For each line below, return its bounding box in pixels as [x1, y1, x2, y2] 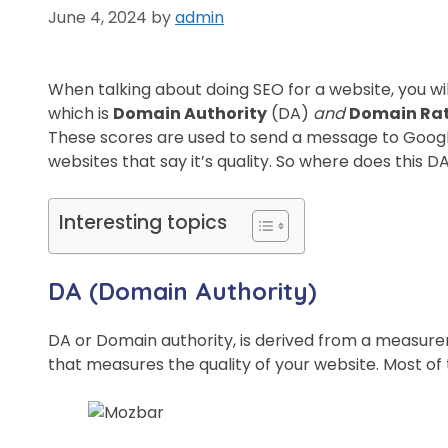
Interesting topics [59, 208, 227, 236]
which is [48, 101, 113, 125]
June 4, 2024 [48, 5, 147, 29]
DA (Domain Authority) [48, 276, 317, 307]
